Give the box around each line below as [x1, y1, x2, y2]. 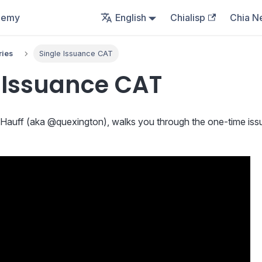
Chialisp [170, 12, 206, 23]
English [115, 12, 146, 23]
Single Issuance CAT [39, 49, 113, 58]
